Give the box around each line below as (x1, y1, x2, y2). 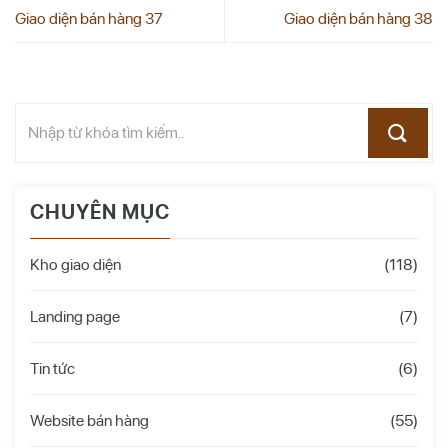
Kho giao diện (30, 254, 121, 274)
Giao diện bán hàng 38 (284, 8, 433, 28)
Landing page (30, 306, 120, 326)
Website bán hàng (30, 410, 149, 430)
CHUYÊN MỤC (30, 199, 170, 224)
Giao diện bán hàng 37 (15, 8, 163, 28)
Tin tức (30, 358, 75, 378)
